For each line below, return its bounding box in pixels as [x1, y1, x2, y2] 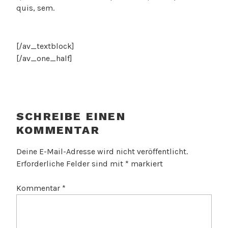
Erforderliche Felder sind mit [16, 158, 125, 168]
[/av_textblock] [16, 41, 74, 51]
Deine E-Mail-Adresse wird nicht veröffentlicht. [16, 146, 188, 156]
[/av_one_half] [16, 53, 72, 64]
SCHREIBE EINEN [16, 110, 126, 123]
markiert [129, 158, 163, 168]
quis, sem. [16, 3, 54, 13]
